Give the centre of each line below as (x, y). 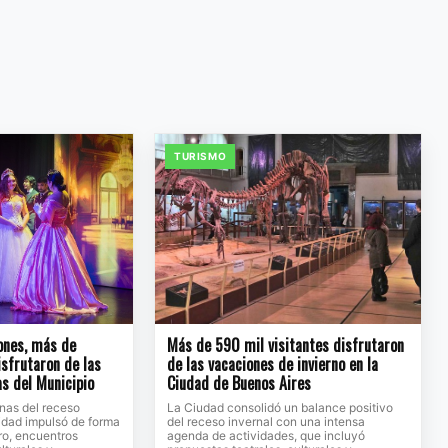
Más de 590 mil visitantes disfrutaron (285, 345)
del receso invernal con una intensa (265, 422)
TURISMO (200, 156)
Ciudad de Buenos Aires (238, 383)
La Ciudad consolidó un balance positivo (279, 408)
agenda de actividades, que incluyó (265, 436)
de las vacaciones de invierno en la (272, 364)
